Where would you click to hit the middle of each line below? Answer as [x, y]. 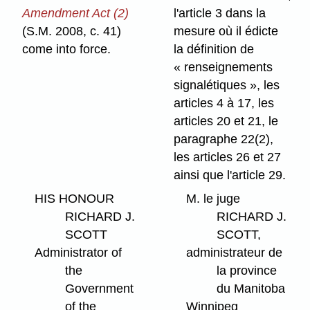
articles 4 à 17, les [224, 103]
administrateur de [234, 253]
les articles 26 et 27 [228, 157]
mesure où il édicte [226, 31]
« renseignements [224, 67]
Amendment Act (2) [76, 13]
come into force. [67, 49]
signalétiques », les [227, 85]
